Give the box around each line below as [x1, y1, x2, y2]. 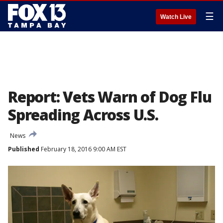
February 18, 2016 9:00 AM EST [39, 145, 126, 153]
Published [8, 145, 39, 153]
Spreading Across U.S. [8, 105, 158, 125]
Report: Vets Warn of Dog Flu [8, 87, 212, 107]
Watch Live [160, 13, 192, 20]
